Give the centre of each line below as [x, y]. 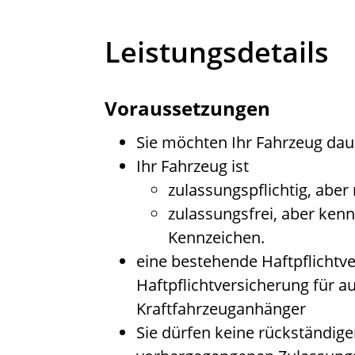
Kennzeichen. [216, 237]
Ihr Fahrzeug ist [193, 166]
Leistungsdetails [217, 52]
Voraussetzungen [187, 108]
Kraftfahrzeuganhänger [221, 308]
